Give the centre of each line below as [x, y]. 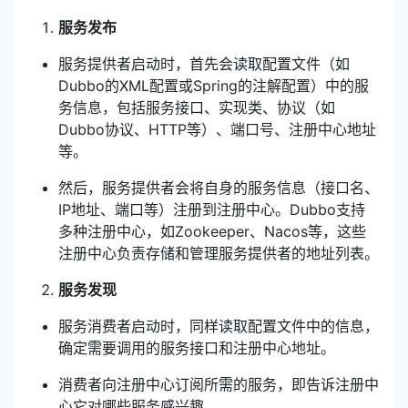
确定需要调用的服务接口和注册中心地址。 [197, 348]
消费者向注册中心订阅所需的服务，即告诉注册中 [219, 384]
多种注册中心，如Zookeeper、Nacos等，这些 [212, 231]
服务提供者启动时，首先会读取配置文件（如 [204, 64]
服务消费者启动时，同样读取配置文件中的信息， [219, 326]
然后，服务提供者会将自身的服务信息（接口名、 [219, 188]
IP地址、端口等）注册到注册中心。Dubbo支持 [212, 209]
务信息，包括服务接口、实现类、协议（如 [197, 107]
